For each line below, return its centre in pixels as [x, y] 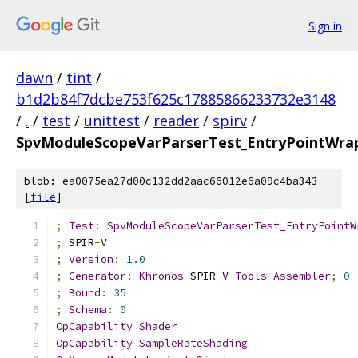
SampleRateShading [193, 343]
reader [176, 121]
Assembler [302, 276]
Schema [88, 310]
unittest [112, 121]
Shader [158, 326]
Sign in [325, 26]
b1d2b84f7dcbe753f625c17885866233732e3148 [176, 99]
